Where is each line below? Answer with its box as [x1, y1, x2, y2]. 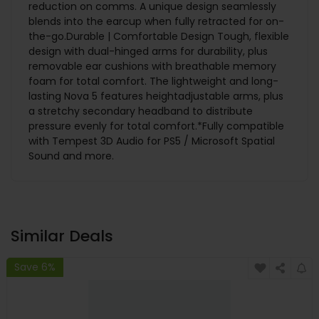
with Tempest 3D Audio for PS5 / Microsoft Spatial [28, 134, 275, 149]
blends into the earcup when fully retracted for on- [28, 14, 284, 29]
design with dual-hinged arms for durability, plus [28, 44, 268, 59]
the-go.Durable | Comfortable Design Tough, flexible [28, 29, 289, 44]
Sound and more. [28, 149, 114, 164]
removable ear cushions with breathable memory [28, 59, 276, 74]
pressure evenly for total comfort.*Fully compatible [28, 119, 284, 134]
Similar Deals [11, 225, 113, 248]
